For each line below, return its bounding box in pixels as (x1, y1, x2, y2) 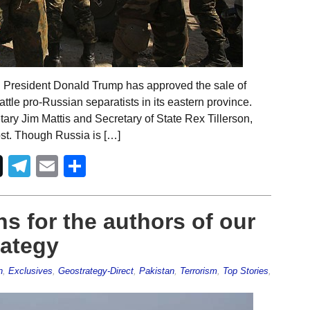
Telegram (30, 153, 122, 179)
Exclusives (8, 265, 53, 276)
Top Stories (222, 265, 268, 276)
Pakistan (138, 265, 174, 276)
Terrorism (179, 265, 217, 276)
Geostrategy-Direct (57, 265, 134, 276)
